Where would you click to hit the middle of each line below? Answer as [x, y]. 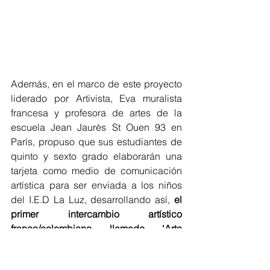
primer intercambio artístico [96, 214]
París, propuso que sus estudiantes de [96, 141]
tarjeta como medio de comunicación [96, 170]
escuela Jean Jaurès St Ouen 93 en [96, 127]
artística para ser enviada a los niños [96, 185]
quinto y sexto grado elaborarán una [96, 156]
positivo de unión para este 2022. [83, 257]
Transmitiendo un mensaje [112, 243]
